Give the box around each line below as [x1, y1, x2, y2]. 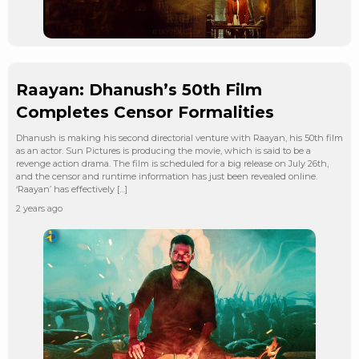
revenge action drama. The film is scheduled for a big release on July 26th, [16, 157, 329, 169]
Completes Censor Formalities [16, 102, 274, 122]
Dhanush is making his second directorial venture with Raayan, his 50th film [16, 131, 343, 143]
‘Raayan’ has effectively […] [16, 183, 127, 195]
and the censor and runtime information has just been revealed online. [16, 170, 317, 182]
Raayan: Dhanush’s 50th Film [16, 79, 262, 99]
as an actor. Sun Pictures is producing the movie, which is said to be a [16, 144, 311, 156]
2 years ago [16, 202, 63, 214]
